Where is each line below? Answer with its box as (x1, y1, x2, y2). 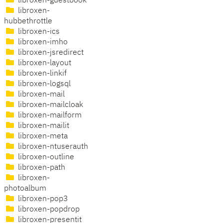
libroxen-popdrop (16, 206, 80, 214)
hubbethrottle (4, 17, 52, 26)
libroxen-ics (16, 28, 60, 36)
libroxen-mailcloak (16, 101, 83, 110)
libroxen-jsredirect (16, 49, 84, 57)
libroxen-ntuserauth (16, 143, 88, 151)
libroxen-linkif (16, 70, 67, 78)
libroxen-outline (16, 153, 74, 162)
